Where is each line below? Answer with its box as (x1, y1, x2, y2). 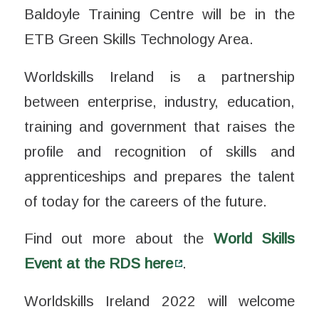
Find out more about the (23, 230, 214, 247)
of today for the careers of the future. (23, 192, 267, 209)
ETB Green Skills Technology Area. (23, 30, 253, 47)
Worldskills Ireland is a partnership (23, 68, 296, 85)
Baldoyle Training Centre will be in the (23, 5, 296, 22)
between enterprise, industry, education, (23, 93, 296, 110)
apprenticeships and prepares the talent (23, 167, 296, 184)
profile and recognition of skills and (23, 142, 296, 159)
